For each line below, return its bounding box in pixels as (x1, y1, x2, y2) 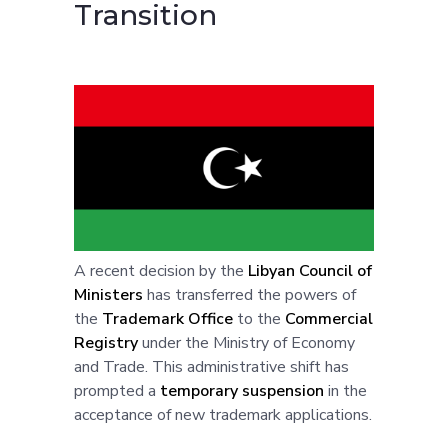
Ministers (74, 284, 143, 307)
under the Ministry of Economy (138, 332, 355, 355)
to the (233, 308, 285, 331)
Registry (74, 332, 138, 355)
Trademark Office (102, 308, 233, 331)
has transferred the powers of (143, 284, 356, 307)
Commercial (285, 308, 373, 331)
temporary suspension (160, 380, 324, 403)
